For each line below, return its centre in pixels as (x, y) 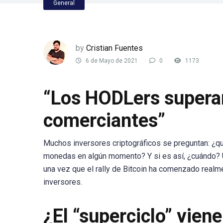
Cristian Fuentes (114, 48)
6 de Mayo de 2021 (111, 61)
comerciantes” (104, 120)
